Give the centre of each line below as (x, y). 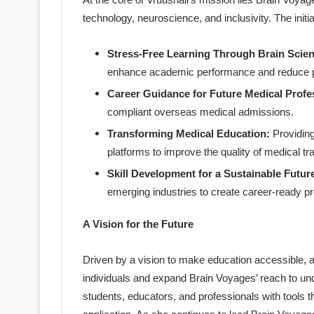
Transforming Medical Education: (189, 134)
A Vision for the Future (138, 224)
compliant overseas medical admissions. (200, 112)
